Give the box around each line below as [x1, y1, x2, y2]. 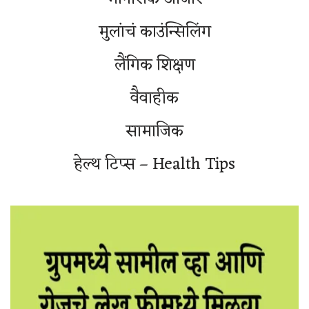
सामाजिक [126, 117, 183, 147]
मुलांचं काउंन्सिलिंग [98, 18, 211, 48]
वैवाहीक [130, 84, 179, 114]
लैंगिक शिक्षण [114, 51, 195, 81]
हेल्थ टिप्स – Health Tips [74, 150, 235, 180]
